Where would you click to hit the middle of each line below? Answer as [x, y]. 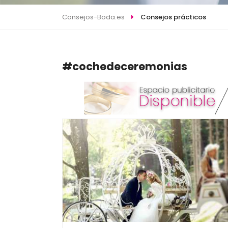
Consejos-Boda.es [93, 17]
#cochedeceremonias [125, 66]
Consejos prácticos [173, 17]
